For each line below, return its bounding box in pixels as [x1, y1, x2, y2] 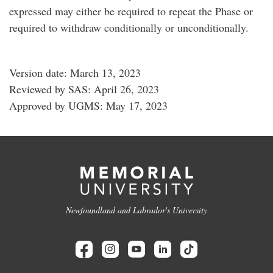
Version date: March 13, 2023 [9, 65, 141, 80]
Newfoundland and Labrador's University [66, 204, 207, 216]
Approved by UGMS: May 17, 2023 [9, 98, 168, 113]
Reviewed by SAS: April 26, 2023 [9, 82, 159, 96]
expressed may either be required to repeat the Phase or [9, 4, 253, 18]
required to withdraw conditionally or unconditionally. [9, 20, 249, 35]
